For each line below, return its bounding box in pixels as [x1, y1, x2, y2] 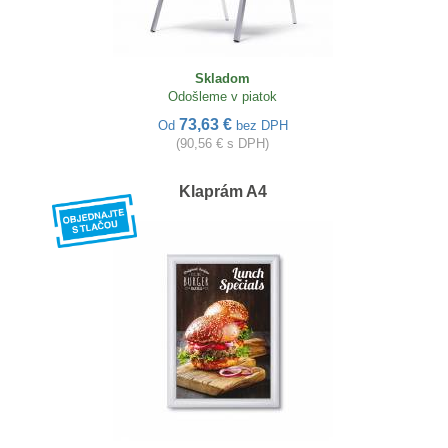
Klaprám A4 [178, 182, 267, 200]
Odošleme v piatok [168, 88, 277, 104]
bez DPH [235, 117, 288, 133]
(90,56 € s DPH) [176, 135, 269, 151]
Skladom [195, 70, 250, 86]
